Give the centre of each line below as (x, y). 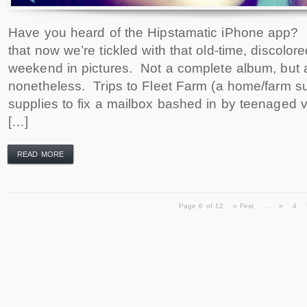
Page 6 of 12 (201, 206)
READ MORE (40, 155)
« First (243, 206)
